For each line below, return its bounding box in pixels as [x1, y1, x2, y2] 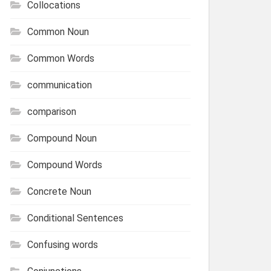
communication [27, 79, 92, 91]
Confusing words [27, 238, 98, 250]
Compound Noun [27, 132, 97, 144]
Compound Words [27, 158, 102, 171]
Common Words [27, 52, 94, 64]
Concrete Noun [27, 185, 91, 197]
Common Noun [27, 25, 89, 38]
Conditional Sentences [27, 212, 123, 224]
